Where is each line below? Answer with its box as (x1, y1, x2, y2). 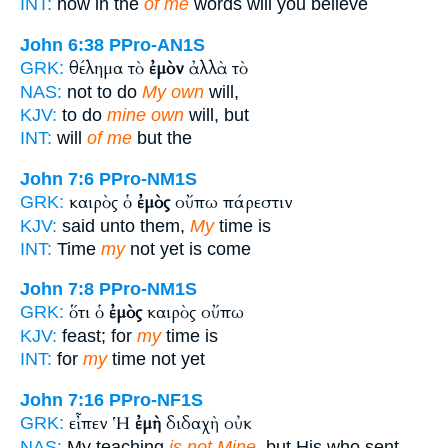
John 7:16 (20, 389, 104, 410)
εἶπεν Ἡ (69, 411, 135, 435)
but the (132, 128, 192, 149)
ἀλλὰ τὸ (184, 57, 248, 81)
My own (142, 82, 204, 103)
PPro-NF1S (109, 389, 203, 410)
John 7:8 (20, 279, 94, 300)
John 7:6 (20, 168, 94, 189)
